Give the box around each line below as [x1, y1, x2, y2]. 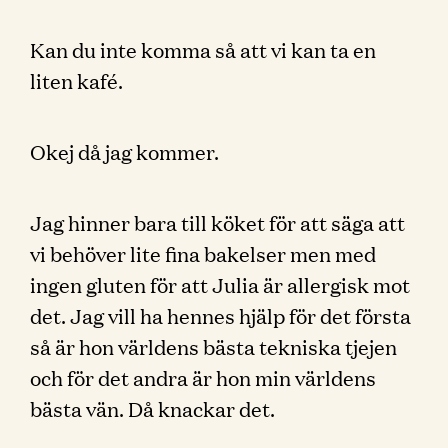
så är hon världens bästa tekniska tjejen [30, 332, 397, 360]
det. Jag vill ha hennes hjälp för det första [30, 301, 411, 329]
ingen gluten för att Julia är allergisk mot [30, 270, 410, 298]
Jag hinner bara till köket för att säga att [30, 208, 405, 236]
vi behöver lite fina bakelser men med [30, 239, 376, 267]
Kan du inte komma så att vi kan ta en [30, 35, 376, 63]
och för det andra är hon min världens [30, 363, 376, 391]
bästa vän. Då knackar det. [30, 394, 275, 422]
